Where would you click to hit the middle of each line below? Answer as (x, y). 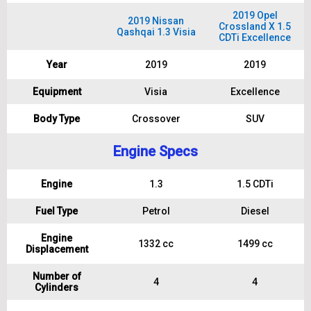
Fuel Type (57, 211)
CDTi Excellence (255, 37)
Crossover (156, 119)
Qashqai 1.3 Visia (156, 32)
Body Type (57, 119)
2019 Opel (255, 15)
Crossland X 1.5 (255, 26)
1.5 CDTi (255, 184)
